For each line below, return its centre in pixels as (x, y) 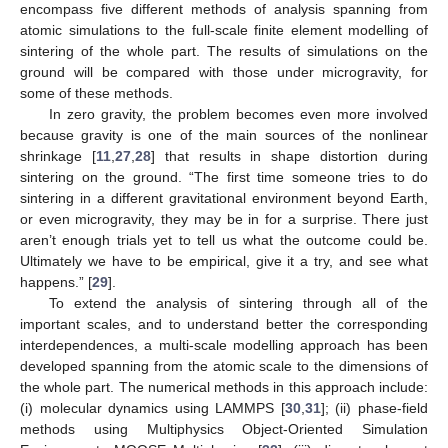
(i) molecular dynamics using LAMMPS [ (152, 407)
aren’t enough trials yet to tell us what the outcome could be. (224, 239)
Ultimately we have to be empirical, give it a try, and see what (224, 260)
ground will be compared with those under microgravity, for (224, 71)
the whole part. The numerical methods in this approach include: (224, 386)
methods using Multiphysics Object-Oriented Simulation (224, 428)
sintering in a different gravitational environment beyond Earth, (224, 197)
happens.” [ (56, 281)
